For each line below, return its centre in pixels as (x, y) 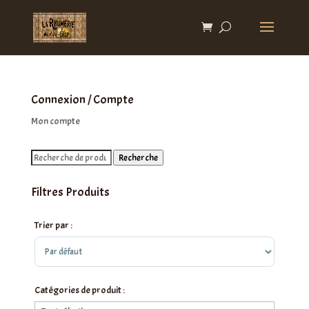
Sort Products (62, 245)
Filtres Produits (70, 192)
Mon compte (55, 121)
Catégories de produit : (79, 290)
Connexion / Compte (82, 100)
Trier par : (53, 225)
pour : (41, 173)
